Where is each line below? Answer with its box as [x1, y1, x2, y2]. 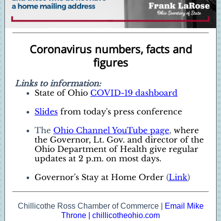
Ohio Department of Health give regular [35, 144, 198, 154]
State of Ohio [35, 88, 88, 98]
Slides [35, 107, 58, 116]
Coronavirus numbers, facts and [29, 41, 192, 56]
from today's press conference [60, 107, 182, 116]
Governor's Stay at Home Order [35, 172, 164, 182]
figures [93, 55, 128, 70]
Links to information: [15, 78, 101, 88]
